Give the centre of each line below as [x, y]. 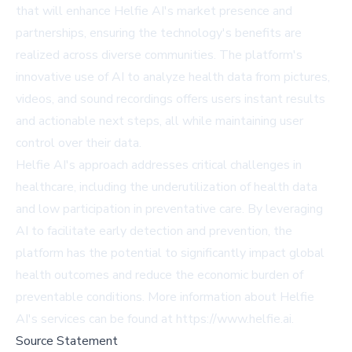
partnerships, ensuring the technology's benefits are [159, 33]
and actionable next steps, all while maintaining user [159, 121]
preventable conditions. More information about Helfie [165, 297]
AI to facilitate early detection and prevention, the [154, 231]
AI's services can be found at [96, 319]
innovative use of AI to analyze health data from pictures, [173, 77]
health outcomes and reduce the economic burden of [159, 275]
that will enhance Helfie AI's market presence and [154, 11]
